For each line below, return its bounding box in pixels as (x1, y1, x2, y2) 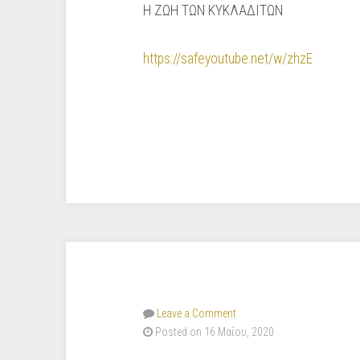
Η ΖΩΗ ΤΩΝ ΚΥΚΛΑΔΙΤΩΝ (143, 2, 283, 18)
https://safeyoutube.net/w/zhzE (143, 51, 313, 67)
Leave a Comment (157, 307, 236, 320)
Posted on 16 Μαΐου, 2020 (153, 325, 274, 338)
